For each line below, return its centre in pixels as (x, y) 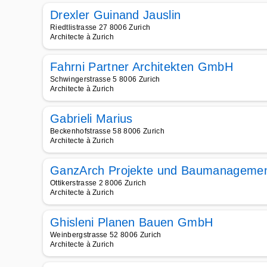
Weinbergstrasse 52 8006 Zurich (106, 235)
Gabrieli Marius (91, 119)
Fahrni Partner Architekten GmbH (142, 67)
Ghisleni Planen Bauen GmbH (132, 222)
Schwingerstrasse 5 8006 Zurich (105, 79)
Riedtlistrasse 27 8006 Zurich (100, 27)
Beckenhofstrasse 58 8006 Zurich (107, 131)
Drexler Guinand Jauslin (116, 15)
